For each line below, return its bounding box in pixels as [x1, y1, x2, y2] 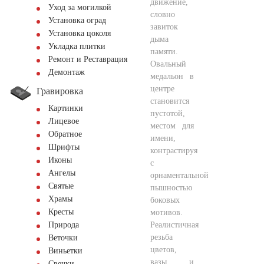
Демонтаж [48, 68, 85, 77]
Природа [48, 220, 79, 229]
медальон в [150, 71, 194, 81]
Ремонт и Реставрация [48, 55, 127, 64]
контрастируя [150, 146, 197, 155]
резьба [150, 232, 173, 242]
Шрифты [48, 143, 80, 151]
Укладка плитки [48, 42, 105, 51]
